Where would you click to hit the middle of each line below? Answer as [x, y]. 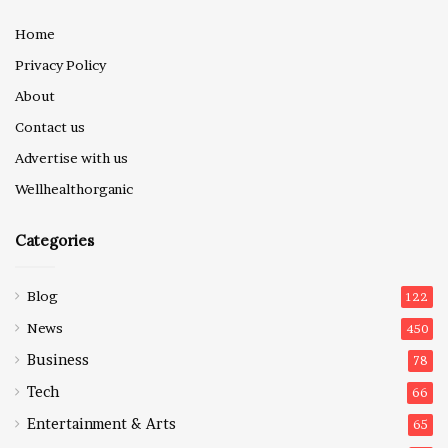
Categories [54, 240]
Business [58, 359]
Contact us [50, 126]
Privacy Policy [60, 64]
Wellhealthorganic [74, 188]
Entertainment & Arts [101, 423]
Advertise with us [71, 157]
